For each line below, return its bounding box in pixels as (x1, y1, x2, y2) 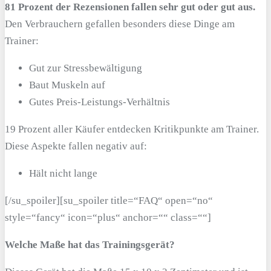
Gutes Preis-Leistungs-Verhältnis (29, 96, 170, 108)
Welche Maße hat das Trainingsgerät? (5, 239, 175, 251)
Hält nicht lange (29, 168, 97, 180)
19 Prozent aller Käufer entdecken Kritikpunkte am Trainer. (5, 123, 259, 135)
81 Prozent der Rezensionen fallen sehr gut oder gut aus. (5, 1, 255, 13)
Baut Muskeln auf (29, 79, 105, 91)
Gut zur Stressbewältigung (29, 62, 142, 74)
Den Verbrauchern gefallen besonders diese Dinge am (5, 18, 235, 30)
